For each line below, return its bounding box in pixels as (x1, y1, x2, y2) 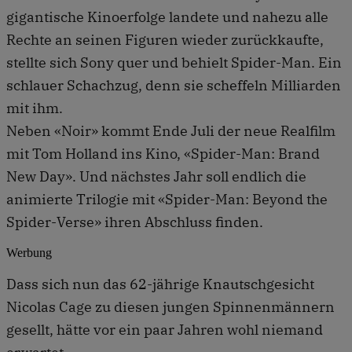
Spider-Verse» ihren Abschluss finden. (6, 212, 263, 231)
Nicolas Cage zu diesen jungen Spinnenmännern (6, 297, 335, 316)
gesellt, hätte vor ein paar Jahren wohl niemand (6, 320, 323, 339)
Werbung (6, 245, 52, 259)
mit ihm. (6, 98, 63, 117)
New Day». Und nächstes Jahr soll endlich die (6, 167, 306, 185)
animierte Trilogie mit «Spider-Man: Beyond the (6, 189, 328, 208)
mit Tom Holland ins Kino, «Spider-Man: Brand (6, 144, 320, 163)
